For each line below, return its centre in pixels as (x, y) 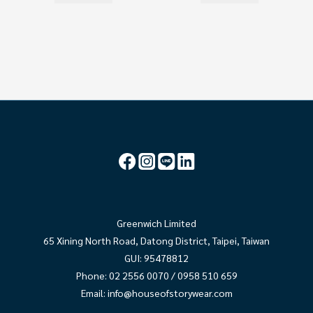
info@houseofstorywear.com (170, 293)
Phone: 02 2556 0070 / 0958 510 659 (156, 276)
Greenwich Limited (156, 223)
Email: (94, 293)
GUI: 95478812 (156, 258)
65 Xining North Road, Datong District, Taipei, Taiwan (156, 241)
